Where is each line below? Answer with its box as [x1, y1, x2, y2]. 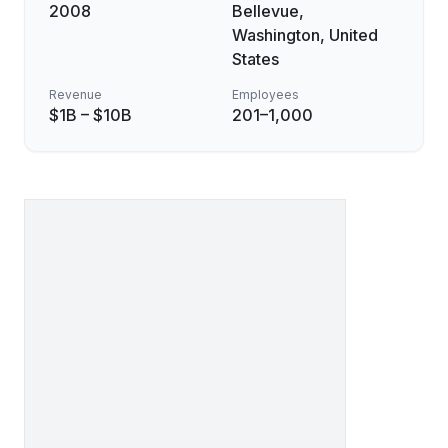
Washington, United [232, 25, 378, 45]
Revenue [49, 87, 102, 102]
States [232, 49, 279, 69]
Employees [232, 87, 299, 102]
